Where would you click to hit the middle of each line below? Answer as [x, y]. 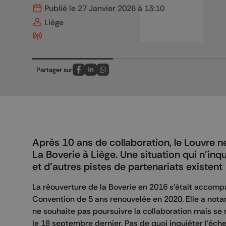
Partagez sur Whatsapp [137, 75]
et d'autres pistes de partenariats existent [127, 166]
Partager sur [54, 70]
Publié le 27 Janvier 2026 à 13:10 [103, 8]
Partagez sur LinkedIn [121, 75]
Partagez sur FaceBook [112, 75]
